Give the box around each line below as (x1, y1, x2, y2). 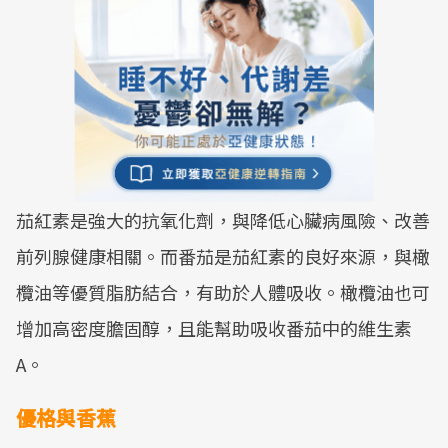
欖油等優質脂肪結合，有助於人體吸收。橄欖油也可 (16, 279, 430, 305)
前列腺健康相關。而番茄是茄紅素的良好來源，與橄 (16, 243, 430, 269)
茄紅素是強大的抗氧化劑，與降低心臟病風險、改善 (16, 207, 430, 233)
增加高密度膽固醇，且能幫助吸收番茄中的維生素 (16, 315, 412, 341)
